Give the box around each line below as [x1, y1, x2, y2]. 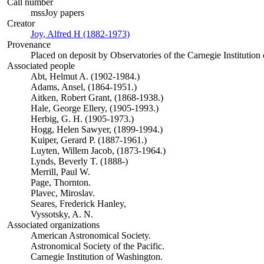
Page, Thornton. [30, 177, 91, 187]
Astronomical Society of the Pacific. [30, 241, 164, 251]
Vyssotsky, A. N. [30, 209, 93, 219]
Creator [6, 18, 35, 28]
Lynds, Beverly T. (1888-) [30, 156, 128, 166]
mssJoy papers [30, 8, 84, 18]
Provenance [6, 39, 51, 49]
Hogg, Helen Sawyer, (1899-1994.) [30, 124, 163, 134]
